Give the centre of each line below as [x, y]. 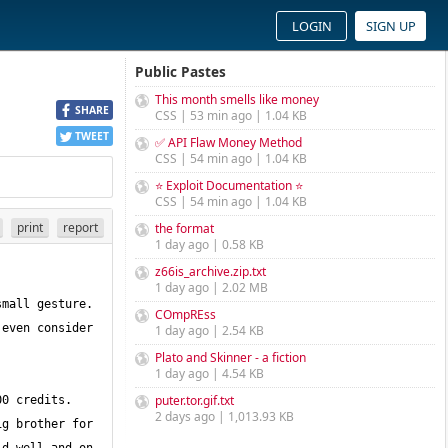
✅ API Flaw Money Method [228, 142]
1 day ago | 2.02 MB [211, 287]
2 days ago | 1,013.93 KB [224, 416]
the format [184, 228]
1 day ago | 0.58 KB [209, 244]
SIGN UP [390, 26]
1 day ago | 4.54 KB [209, 373]
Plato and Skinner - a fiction [230, 357]
